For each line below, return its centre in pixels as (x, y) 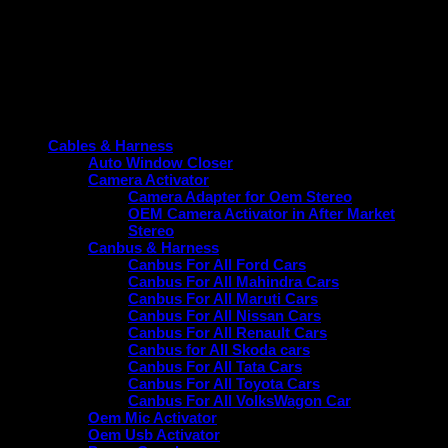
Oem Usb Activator (154, 435)
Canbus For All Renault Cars (227, 333)
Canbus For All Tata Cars (215, 367)
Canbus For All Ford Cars (217, 265)
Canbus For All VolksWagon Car (239, 401)
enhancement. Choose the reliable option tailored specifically (220, 15)
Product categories (74, 114)
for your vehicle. (64, 32)
